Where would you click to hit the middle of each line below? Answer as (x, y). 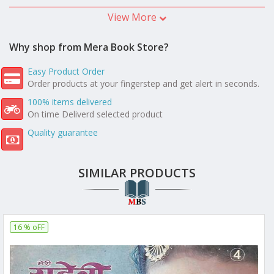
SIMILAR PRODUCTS (137, 173)
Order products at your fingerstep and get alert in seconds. (143, 84)
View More (133, 17)
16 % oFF (29, 228)
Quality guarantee (63, 133)
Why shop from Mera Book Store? (89, 47)
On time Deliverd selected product (95, 114)
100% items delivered (70, 102)
